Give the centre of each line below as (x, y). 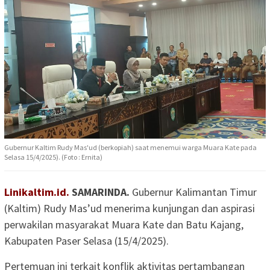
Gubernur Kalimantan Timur (193, 192)
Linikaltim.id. (37, 192)
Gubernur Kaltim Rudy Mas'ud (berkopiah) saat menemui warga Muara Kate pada (130, 147)
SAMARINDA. (99, 192)
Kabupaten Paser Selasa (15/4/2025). (86, 240)
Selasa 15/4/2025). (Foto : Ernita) (53, 157)
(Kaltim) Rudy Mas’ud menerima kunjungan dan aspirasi (130, 208)
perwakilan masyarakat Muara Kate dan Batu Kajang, (124, 224)
